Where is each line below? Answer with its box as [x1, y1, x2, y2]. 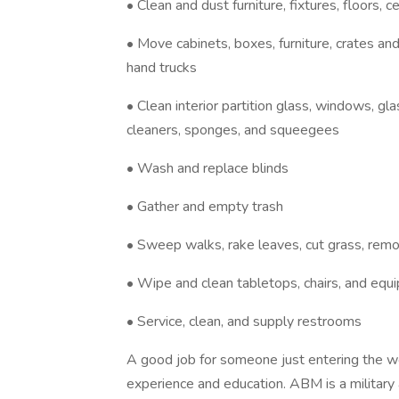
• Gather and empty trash [126, 197, 283, 216]
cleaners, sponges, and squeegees [126, 120, 339, 140]
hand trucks [126, 58, 197, 77]
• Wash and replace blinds [126, 159, 289, 178]
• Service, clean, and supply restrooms [126, 312, 362, 331]
